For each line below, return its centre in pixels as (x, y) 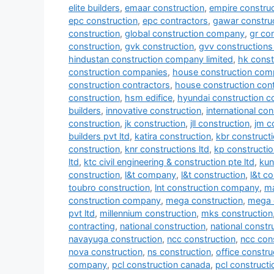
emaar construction (165, 8)
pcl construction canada (161, 265)
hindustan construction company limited (151, 59)
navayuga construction (115, 239)
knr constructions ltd (167, 149)
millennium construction (148, 213)
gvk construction (159, 46)
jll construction (220, 124)
